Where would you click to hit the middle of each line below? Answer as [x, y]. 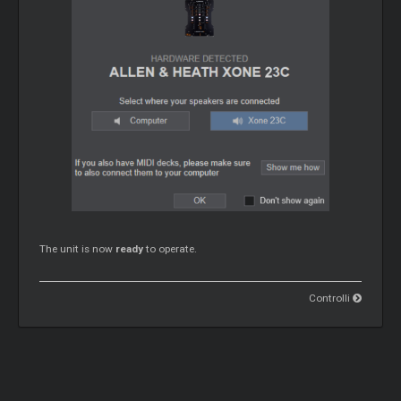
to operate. [172, 249]
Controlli [330, 299]
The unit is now [78, 249]
